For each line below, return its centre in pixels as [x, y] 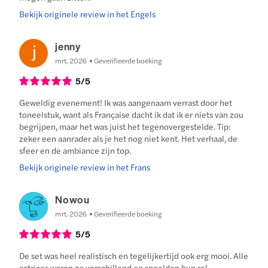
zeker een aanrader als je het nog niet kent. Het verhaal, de [129, 138]
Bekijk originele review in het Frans [85, 167]
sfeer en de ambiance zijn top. [75, 150]
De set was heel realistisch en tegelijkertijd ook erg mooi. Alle [134, 256]
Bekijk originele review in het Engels [88, 14]
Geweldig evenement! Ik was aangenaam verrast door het [126, 103]
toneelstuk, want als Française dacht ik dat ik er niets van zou [132, 115]
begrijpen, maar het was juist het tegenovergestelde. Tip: [125, 127]
